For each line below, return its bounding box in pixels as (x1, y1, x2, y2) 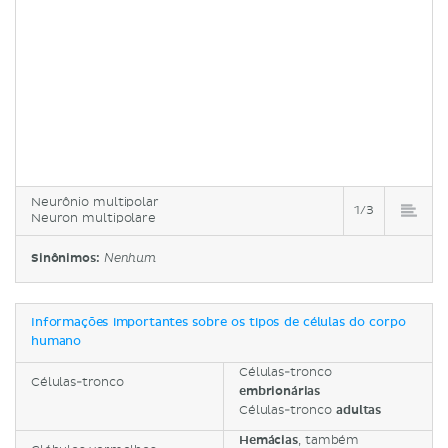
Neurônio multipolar (31, 194, 159, 210)
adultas (336, 402, 382, 418)
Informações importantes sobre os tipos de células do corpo (31, 316, 406, 329)
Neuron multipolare (31, 210, 156, 226)
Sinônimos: (31, 250, 104, 266)
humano (31, 335, 82, 348)
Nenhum (103, 252, 156, 265)
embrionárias (239, 383, 321, 399)
